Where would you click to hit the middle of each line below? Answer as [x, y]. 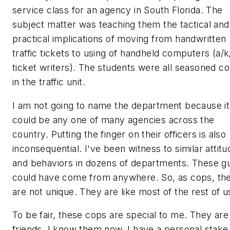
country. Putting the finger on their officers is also [119, 134]
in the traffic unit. [49, 82]
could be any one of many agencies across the [113, 120]
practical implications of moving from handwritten [119, 39]
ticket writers [41, 68]
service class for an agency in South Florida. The [118, 10]
